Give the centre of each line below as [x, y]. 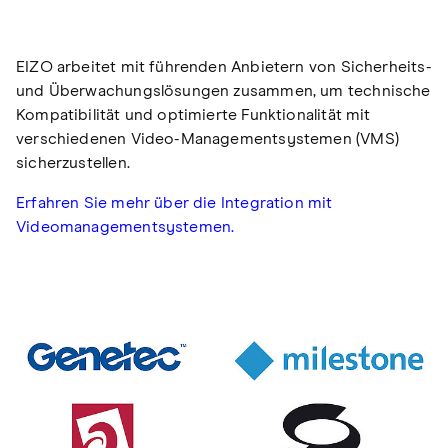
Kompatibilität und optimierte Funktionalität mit [193, 115]
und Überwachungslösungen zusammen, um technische [223, 91]
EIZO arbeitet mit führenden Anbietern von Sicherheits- [224, 67]
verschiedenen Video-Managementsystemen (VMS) [207, 139]
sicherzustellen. [73, 163]
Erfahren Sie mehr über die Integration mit [174, 203]
